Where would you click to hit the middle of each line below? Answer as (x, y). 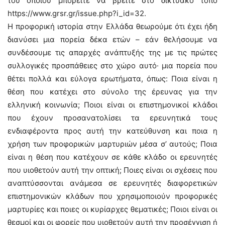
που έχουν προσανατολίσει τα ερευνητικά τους (113, 118)
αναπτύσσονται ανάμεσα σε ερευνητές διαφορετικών (113, 183)
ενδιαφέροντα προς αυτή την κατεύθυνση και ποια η (113, 131)
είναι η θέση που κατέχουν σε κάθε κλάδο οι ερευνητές (113, 157)
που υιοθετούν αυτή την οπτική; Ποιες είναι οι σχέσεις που (113, 170)
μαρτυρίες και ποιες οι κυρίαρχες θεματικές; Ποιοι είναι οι (113, 209)
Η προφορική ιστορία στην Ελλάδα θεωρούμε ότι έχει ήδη (113, 26)
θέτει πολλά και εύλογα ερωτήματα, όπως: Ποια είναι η (113, 79)
